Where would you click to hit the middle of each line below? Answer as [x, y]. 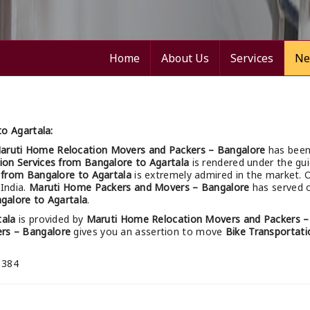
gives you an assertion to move [148, 232]
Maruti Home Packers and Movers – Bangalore [139, 188]
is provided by [51, 219]
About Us [185, 58]
